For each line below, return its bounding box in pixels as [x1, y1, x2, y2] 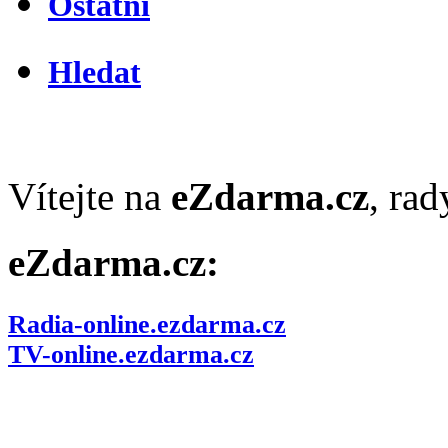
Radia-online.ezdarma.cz [8, 310, 286, 340]
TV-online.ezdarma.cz [8, 340, 254, 370]
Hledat [48, 53, 141, 90]
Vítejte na [8, 174, 171, 218]
